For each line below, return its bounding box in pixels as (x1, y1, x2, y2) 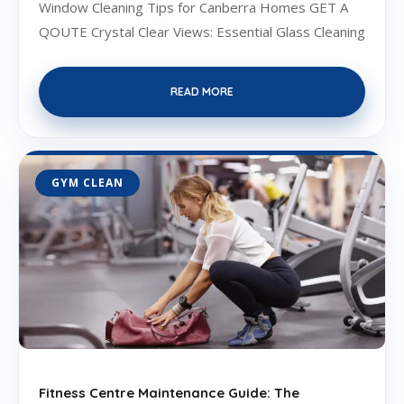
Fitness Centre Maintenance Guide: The (39, 383, 299, 401)
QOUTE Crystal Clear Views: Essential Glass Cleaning (39, 22, 365, 41)
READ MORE (170, 84, 234, 98)
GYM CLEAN (51, 174, 124, 190)
